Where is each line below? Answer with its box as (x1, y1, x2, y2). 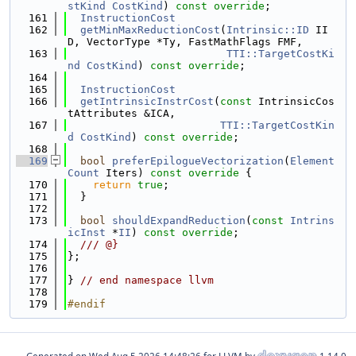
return (93, 179, 131, 191)
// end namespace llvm (80, 274, 214, 286)
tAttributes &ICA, (68, 107, 176, 119)
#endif (68, 298, 106, 310)
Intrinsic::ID (226, 24, 309, 36)
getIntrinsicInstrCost (80, 95, 214, 107)
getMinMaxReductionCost (80, 24, 220, 36)
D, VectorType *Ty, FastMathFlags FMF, (68, 36, 303, 48)
